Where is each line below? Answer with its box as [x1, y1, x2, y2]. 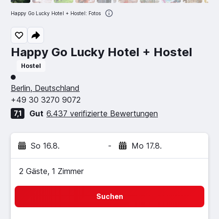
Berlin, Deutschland [11, 83, 80, 93]
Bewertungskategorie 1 [10, 75, 93, 85]
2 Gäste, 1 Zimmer [19, 166, 84, 176]
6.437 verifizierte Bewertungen [46, 109, 158, 118]
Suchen [96, 192, 123, 200]
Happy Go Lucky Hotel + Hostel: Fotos [11, 10, 101, 17]
